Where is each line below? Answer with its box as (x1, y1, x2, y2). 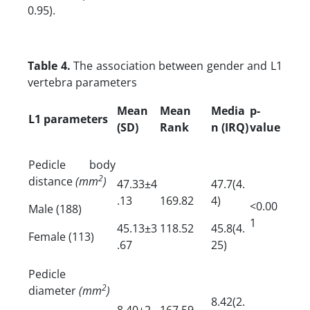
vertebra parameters (28, 74, 137, 90)
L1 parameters (28, 111, 108, 127)
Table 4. (28, 57, 71, 73)
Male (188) (28, 201, 82, 217)
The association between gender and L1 (70, 57, 283, 73)
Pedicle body (28, 156, 116, 172)
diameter (28, 282, 76, 298)
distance (28, 173, 75, 189)
